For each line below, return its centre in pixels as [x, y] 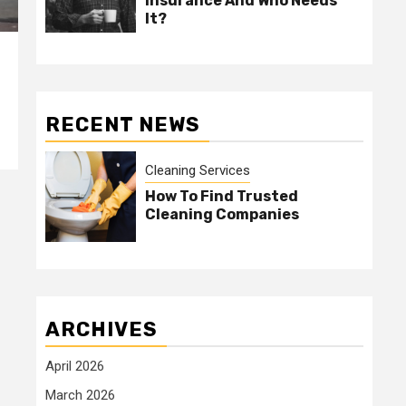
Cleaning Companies [222, 215]
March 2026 [80, 396]
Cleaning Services [198, 171]
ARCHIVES [101, 330]
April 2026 [75, 367]
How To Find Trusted [222, 197]
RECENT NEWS [123, 125]
